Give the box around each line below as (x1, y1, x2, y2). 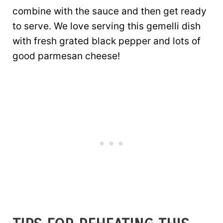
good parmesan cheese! (12, 50, 120, 62)
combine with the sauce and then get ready (12, 5, 207, 17)
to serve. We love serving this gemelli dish (12, 20, 201, 32)
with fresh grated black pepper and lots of (12, 35, 201, 47)
